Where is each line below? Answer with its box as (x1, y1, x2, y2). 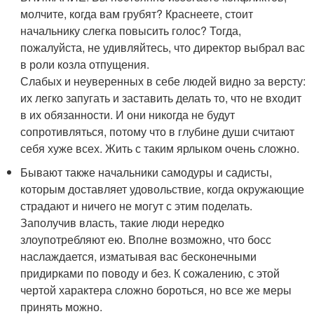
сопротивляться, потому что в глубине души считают (20, 123, 295, 139)
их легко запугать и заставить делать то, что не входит (20, 89, 302, 106)
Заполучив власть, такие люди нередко (20, 214, 225, 231)
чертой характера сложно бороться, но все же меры (20, 281, 292, 298)
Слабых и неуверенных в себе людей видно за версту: (20, 72, 306, 89)
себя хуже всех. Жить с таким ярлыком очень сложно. (20, 139, 300, 156)
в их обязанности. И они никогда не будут (20, 106, 235, 123)
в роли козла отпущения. (20, 55, 150, 72)
